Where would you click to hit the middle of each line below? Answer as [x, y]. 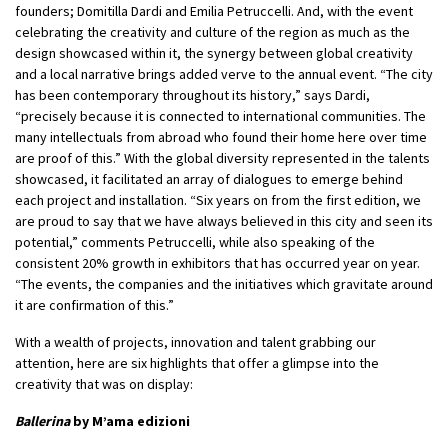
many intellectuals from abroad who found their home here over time [221, 136]
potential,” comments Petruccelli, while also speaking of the [195, 241]
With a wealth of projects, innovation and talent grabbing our [195, 341]
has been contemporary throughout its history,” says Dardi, [192, 94]
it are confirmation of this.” [94, 304]
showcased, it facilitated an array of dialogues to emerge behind [209, 178]
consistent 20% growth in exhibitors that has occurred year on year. [217, 262]
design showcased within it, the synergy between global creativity [214, 52]
